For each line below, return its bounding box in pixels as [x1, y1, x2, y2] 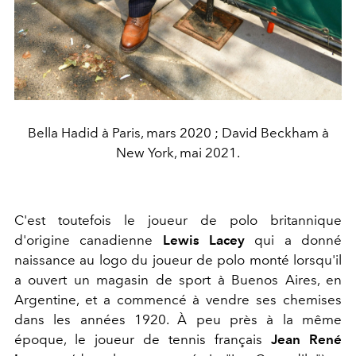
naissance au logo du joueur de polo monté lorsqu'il [14, 251, 342, 268]
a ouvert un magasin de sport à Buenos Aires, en [14, 271, 342, 288]
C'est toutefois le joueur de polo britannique [14, 211, 342, 228]
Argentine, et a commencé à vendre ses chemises [14, 291, 342, 308]
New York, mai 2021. [116, 144, 240, 161]
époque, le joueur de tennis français [14, 331, 271, 347]
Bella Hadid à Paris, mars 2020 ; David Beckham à [27, 124, 329, 141]
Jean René [271, 331, 342, 347]
